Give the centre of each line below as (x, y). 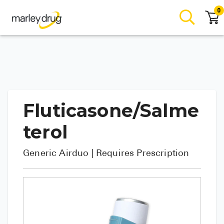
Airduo (74, 154)
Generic (41, 154)
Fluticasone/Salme (111, 110)
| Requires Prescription (140, 154)
